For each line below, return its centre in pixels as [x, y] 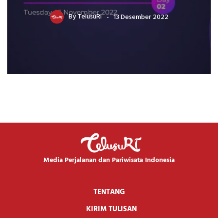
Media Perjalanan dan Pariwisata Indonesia [109, 160]
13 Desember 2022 [141, 17]
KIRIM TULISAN [111, 209]
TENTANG [109, 192]
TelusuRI [89, 17]
